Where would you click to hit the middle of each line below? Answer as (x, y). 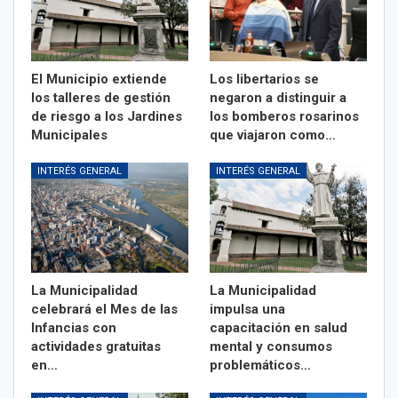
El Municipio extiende (99, 79)
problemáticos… (260, 365)
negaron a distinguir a (278, 97)
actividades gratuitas (96, 346)
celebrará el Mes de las (104, 309)
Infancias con (74, 327)
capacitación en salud (279, 327)
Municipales (69, 135)
